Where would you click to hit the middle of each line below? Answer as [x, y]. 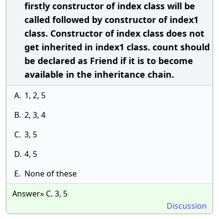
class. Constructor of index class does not [114, 33]
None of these [51, 174]
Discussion [187, 206]
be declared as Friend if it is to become [109, 61]
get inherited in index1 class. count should [117, 47]
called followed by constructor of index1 [111, 20]
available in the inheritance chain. [99, 74]
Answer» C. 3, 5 [40, 194]
